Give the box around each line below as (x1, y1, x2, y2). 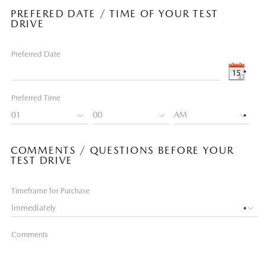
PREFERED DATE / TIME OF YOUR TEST (11, 8, 219, 20)
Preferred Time (11, 93, 60, 102)
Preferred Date (11, 50, 60, 59)
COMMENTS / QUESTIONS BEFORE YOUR (11, 144, 234, 156)
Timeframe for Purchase (11, 186, 90, 195)
